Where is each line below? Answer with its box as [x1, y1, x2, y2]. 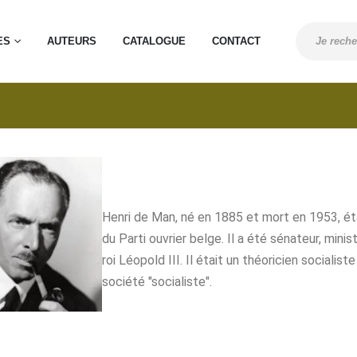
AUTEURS [47, 35, 96, 47]
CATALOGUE [123, 35, 186, 47]
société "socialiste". [101, 273, 212, 289]
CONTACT [212, 35, 261, 47]
